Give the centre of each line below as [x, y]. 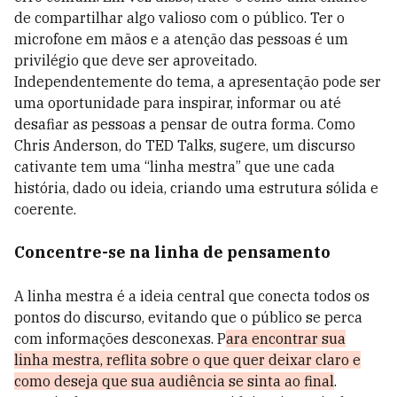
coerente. [45, 209]
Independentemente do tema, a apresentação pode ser [198, 82]
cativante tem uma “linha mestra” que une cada [175, 167]
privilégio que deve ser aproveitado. [136, 60]
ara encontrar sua [286, 339]
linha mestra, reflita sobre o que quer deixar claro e [187, 360]
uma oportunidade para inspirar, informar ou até [178, 103]
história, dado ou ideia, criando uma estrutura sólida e [196, 188]
